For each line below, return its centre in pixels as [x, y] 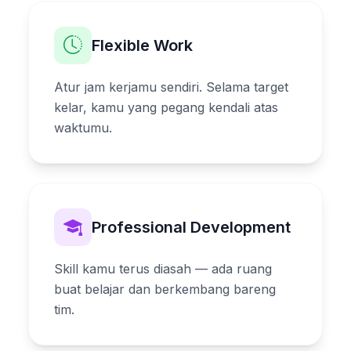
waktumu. [83, 127]
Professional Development [191, 227]
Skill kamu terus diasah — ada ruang [163, 268]
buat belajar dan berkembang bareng [165, 289]
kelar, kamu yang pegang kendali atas [166, 107]
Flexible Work [142, 45]
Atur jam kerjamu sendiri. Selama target [171, 87]
